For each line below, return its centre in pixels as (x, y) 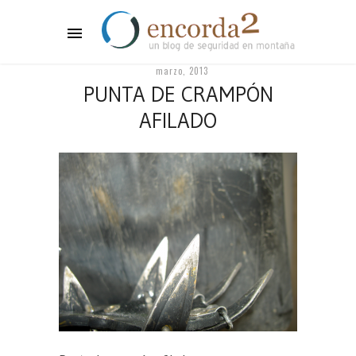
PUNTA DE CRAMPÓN (178, 94)
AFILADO (178, 120)
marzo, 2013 (182, 71)
